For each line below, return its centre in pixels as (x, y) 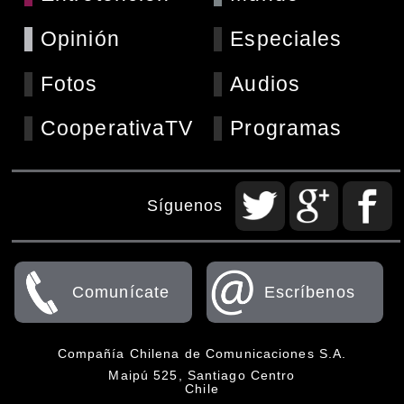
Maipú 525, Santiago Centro (202, 375)
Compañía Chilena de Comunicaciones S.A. (202, 353)
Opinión (80, 38)
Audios (266, 83)
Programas (286, 129)
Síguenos (185, 206)
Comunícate (121, 291)
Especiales (286, 38)
